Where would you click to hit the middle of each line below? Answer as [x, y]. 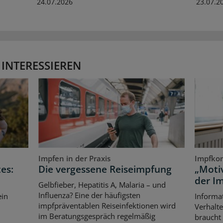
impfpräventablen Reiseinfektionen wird [107, 206]
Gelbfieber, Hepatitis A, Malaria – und [102, 185]
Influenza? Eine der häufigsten [90, 195]
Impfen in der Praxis [75, 158]
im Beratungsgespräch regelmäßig [97, 216]
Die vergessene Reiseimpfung [105, 169]
